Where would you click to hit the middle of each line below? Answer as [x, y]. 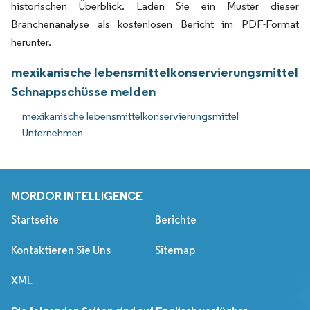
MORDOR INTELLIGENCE [77, 195]
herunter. [31, 42]
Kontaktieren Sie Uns [61, 250]
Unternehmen [53, 132]
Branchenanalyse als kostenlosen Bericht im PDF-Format [155, 24]
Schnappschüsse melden [83, 91]
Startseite [35, 219]
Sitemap [175, 250]
